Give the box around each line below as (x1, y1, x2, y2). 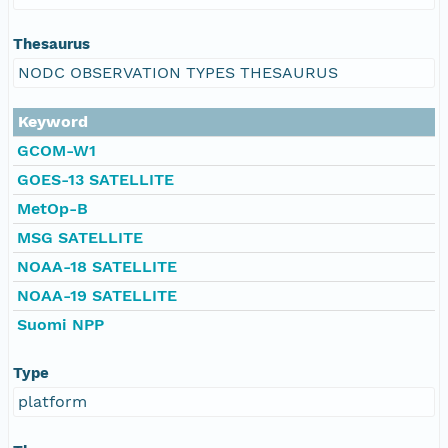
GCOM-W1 (17, 140, 96, 160)
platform (18, 391, 87, 411)
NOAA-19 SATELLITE (17, 285, 177, 305)
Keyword (18, 111, 88, 131)
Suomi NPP (17, 314, 104, 334)
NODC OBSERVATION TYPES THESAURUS (18, 62, 338, 82)
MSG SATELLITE (17, 227, 143, 247)
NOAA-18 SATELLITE (17, 256, 177, 276)
